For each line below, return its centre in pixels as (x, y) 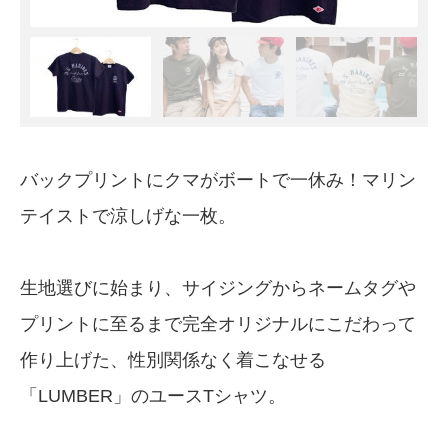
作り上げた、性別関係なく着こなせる (173, 359)
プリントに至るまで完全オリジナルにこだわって (218, 323)
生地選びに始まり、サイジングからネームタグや (218, 287)
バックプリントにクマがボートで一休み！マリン (218, 179)
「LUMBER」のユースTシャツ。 (153, 395)
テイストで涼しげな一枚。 (128, 215)
